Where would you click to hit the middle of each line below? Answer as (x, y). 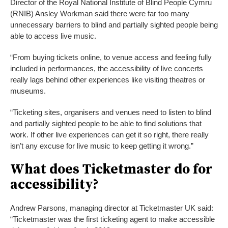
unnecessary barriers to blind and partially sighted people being (114, 25)
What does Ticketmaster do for (111, 170)
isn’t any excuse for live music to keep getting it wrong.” (102, 146)
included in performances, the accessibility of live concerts (107, 69)
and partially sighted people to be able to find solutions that (106, 124)
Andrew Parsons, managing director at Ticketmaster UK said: (112, 208)
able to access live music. (53, 36)
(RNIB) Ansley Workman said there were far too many (100, 14)
